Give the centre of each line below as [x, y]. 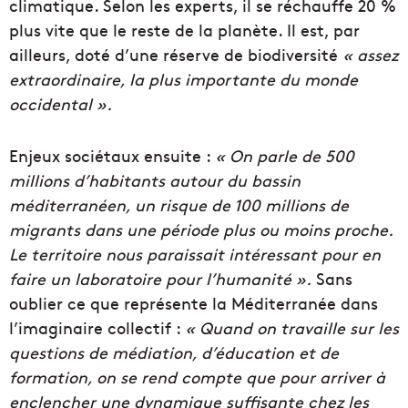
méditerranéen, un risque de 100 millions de [179, 205]
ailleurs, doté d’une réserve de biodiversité [176, 55]
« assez [370, 55]
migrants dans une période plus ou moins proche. [201, 229]
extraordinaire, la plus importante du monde [184, 79]
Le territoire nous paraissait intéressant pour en [195, 254]
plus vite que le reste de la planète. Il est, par [184, 30]
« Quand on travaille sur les [292, 328]
